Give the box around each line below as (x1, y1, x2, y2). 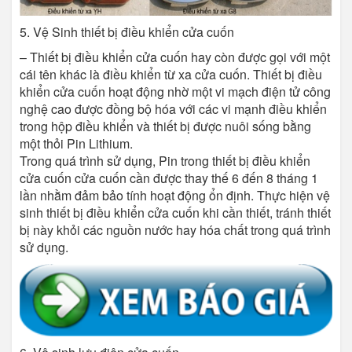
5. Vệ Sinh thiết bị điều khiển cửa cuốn (20, 23, 234, 42)
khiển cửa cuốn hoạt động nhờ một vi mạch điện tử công (20, 82, 331, 101)
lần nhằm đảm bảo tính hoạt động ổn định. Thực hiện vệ (20, 186, 330, 205)
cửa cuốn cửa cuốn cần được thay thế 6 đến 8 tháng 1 (20, 169, 318, 188)
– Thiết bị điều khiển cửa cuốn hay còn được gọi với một (20, 48, 330, 67)
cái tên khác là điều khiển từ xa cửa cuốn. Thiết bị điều (20, 65, 322, 84)
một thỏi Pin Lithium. (20, 134, 133, 153)
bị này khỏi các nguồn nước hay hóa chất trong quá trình (20, 221, 331, 240)
